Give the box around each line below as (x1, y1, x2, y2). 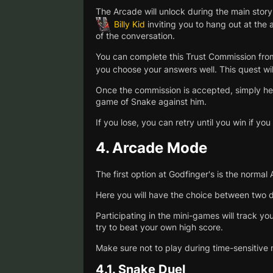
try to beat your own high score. (96, 221, 223, 232)
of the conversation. (96, 30, 175, 41)
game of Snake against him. (96, 96, 207, 107)
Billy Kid (114, 18, 145, 29)
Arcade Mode (112, 138, 207, 157)
